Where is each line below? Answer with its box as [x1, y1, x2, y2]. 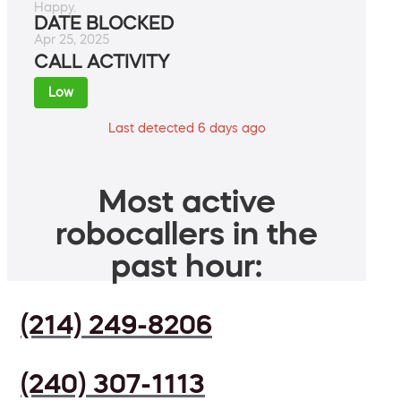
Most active [98, 184, 276, 218]
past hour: [111, 249, 262, 282]
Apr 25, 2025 [34, 33, 109, 47]
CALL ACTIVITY [34, 53, 169, 72]
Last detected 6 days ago [107, 122, 266, 135]
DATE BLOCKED [34, 14, 174, 33]
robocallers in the [55, 217, 318, 250]
